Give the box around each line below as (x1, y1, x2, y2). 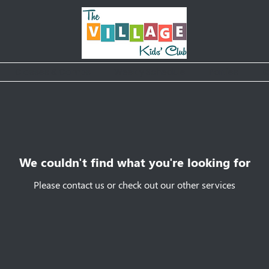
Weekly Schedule (114, 66, 186, 78)
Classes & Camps (15, 66, 91, 78)
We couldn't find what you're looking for (19, 154, 250, 170)
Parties (209, 66, 238, 78)
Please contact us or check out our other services (34, 178, 235, 191)
